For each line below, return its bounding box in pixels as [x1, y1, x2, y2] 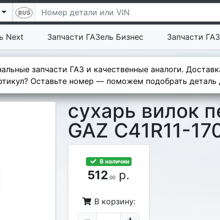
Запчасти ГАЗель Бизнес [47, 32, 144, 42]
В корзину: [92, 196, 136, 206]
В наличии [98, 158, 130, 165]
